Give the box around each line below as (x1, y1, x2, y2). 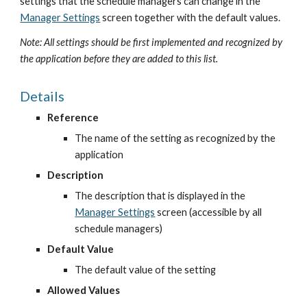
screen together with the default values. (100, 12, 281, 23)
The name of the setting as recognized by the (75, 132, 276, 144)
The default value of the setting (75, 264, 217, 275)
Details (20, 88, 65, 104)
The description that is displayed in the (75, 190, 246, 201)
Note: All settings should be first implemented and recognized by (20, 36, 283, 48)
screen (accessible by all (155, 206, 262, 218)
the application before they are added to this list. (20, 53, 219, 64)
